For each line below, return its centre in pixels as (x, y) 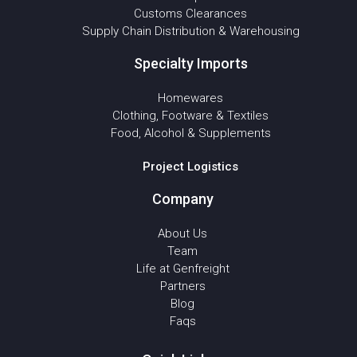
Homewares (190, 98)
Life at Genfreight (182, 269)
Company (182, 199)
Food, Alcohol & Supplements (190, 133)
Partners (182, 286)
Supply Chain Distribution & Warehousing (190, 31)
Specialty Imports (190, 63)
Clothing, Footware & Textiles (190, 116)
